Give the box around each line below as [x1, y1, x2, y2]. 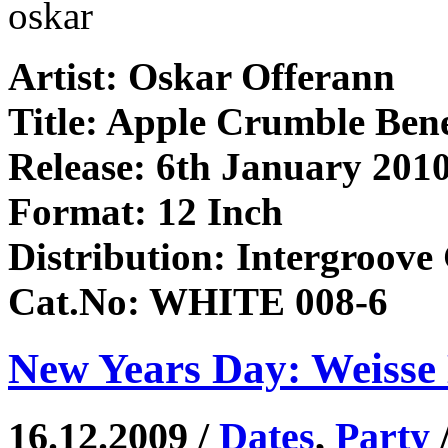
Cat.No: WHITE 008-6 [8, 279, 388, 323]
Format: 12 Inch [8, 189, 283, 233]
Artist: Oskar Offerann [8, 54, 395, 98]
